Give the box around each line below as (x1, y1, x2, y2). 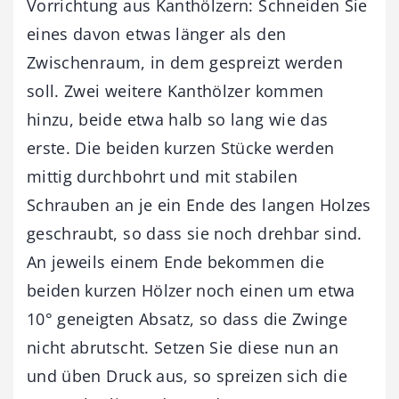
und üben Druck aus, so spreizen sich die (27, 365, 348, 387)
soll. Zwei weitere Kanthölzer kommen (27, 80, 324, 102)
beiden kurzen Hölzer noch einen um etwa (27, 280, 355, 302)
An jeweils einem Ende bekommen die (27, 251, 324, 273)
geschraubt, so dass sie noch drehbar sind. (27, 223, 362, 245)
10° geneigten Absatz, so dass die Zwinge (27, 308, 348, 330)
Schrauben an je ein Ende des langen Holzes (27, 194, 371, 216)
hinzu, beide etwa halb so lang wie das (27, 109, 329, 131)
